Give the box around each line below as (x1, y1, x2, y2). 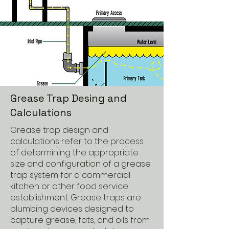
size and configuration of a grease (10, 158, 151, 170)
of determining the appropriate (10, 147, 139, 158)
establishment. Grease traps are (10, 192, 141, 203)
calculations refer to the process (10, 135, 144, 147)
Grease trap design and (10, 124, 108, 136)
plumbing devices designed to (10, 203, 134, 215)
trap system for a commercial (10, 169, 130, 181)
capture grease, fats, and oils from (10, 214, 150, 226)
